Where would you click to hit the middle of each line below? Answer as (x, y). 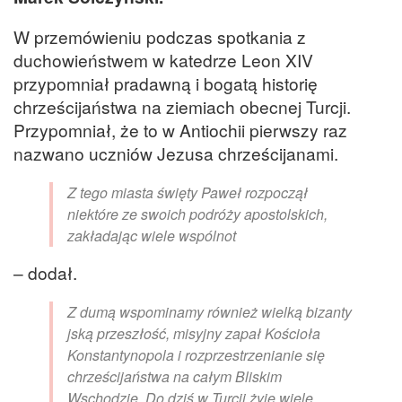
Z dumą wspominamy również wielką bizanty (210, 312)
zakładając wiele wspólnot (152, 236)
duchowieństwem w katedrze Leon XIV (163, 59)
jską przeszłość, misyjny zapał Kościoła (194, 334)
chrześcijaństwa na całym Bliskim (175, 377)
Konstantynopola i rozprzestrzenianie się (196, 355)
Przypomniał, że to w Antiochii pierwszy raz (180, 129)
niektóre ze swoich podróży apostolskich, (197, 214)
